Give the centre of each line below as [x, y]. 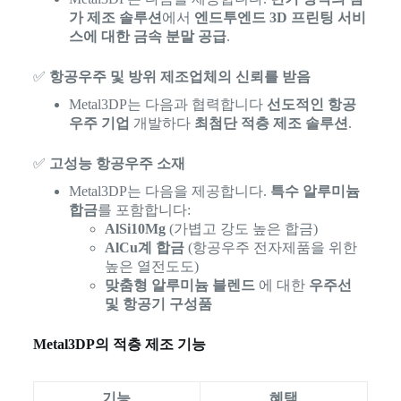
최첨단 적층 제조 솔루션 [271, 124]
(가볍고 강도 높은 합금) [241, 229]
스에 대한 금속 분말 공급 [147, 37]
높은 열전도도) [151, 267]
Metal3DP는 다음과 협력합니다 [167, 105]
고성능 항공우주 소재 [117, 164]
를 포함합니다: [144, 210]
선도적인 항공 [311, 105]
